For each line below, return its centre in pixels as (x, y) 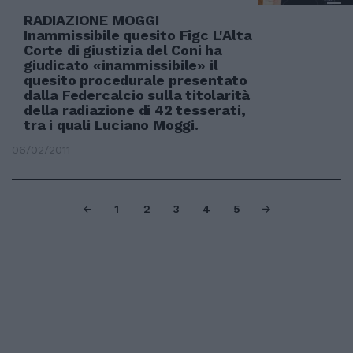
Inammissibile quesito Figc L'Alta (138, 35)
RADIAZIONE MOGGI (91, 20)
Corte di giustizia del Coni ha (123, 50)
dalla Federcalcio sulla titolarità (137, 95)
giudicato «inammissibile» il (121, 65)
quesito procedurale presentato (136, 80)
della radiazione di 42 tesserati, (135, 110)
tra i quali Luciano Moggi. (111, 125)
